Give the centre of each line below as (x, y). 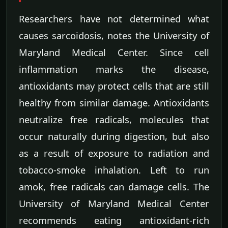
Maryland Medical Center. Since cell (114, 52)
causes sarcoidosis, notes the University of (114, 35)
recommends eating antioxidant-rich (114, 220)
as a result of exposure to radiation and (114, 153)
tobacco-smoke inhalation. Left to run (114, 169)
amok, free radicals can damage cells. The (114, 186)
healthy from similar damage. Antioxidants (114, 102)
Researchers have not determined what (114, 18)
